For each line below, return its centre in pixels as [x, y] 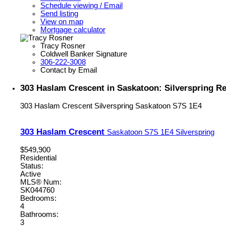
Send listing [59, 13]
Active [31, 174]
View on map [62, 21]
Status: [32, 166]
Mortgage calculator [73, 30]
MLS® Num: [41, 182]
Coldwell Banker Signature [84, 54]
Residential [38, 158]
